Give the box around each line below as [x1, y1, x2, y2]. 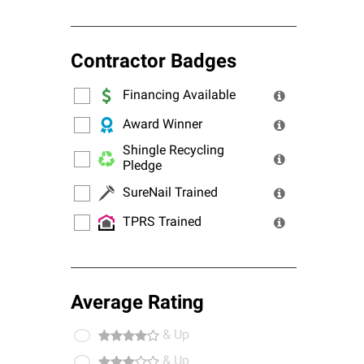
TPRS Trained [123, 215, 201, 229]
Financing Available [123, 89, 236, 102]
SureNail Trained [123, 186, 218, 200]
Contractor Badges [71, 53, 236, 72]
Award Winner [123, 118, 202, 132]
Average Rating [71, 294, 204, 314]
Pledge [123, 160, 162, 173]
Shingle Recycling [123, 145, 224, 158]
